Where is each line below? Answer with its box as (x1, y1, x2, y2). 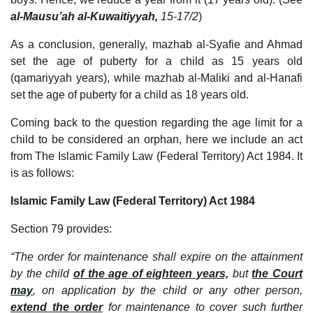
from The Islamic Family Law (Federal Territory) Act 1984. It (10, 150, 303, 162)
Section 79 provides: (10, 222, 112, 235)
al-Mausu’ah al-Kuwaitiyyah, (10, 10, 161, 22)
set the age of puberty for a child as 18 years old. (10, 88, 249, 101)
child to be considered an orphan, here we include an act (10, 133, 303, 145)
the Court (252, 267, 303, 279)
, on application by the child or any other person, (33, 284, 303, 296)
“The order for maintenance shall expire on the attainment (10, 250, 303, 263)
